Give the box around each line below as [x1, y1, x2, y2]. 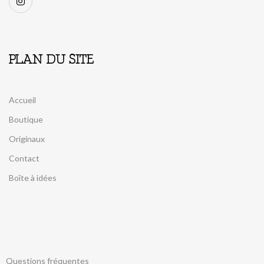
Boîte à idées [9, 173, 57, 183]
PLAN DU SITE [9, 54, 94, 67]
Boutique [9, 114, 43, 124]
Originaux [9, 134, 45, 144]
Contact [9, 153, 39, 163]
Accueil [9, 95, 36, 105]
